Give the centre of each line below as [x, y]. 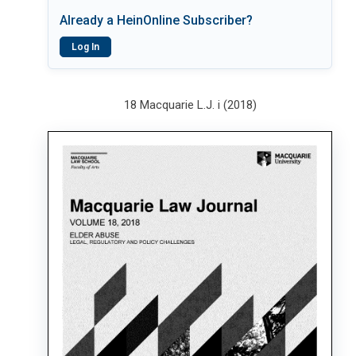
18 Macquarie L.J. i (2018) [190, 105]
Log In [85, 47]
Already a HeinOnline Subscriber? [156, 20]
